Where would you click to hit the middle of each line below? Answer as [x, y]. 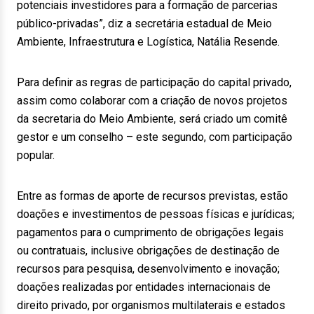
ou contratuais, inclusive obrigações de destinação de [148, 251]
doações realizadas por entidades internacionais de [144, 287]
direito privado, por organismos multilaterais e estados [151, 305]
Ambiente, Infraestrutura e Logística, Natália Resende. [148, 42]
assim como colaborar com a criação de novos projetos [152, 101]
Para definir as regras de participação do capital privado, [154, 82]
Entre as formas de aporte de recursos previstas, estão [152, 196]
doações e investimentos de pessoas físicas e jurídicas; [156, 214]
